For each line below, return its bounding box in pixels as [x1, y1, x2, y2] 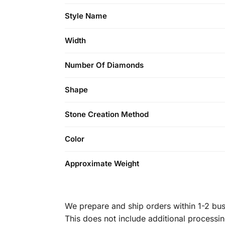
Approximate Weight [65, 159, 139, 169]
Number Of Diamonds [65, 60, 144, 70]
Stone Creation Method [65, 109, 149, 120]
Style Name [65, 11, 107, 21]
